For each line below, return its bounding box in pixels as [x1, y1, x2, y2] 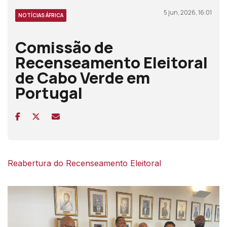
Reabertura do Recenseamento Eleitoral [8, 158, 161, 168]
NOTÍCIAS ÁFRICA [18, 11, 63, 19]
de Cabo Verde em [15, 66, 150, 88]
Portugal [15, 82, 83, 103]
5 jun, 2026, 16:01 [164, 8, 212, 17]
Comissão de [15, 36, 113, 58]
